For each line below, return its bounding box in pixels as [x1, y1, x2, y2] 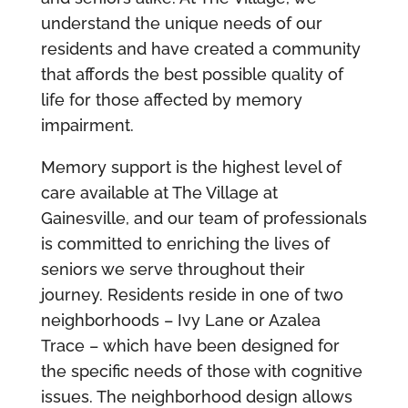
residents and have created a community [40, 39, 361, 59]
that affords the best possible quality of [40, 65, 343, 85]
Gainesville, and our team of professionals [40, 209, 367, 229]
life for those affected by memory [40, 90, 302, 110]
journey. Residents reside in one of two [40, 285, 343, 305]
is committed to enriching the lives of [40, 234, 330, 254]
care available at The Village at [40, 183, 278, 203]
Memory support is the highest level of [40, 158, 342, 178]
